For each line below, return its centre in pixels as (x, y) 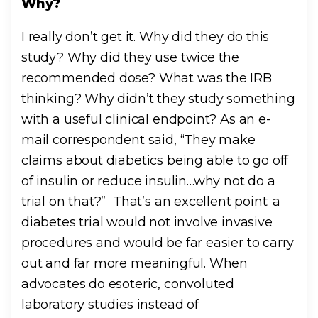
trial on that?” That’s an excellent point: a (151, 202)
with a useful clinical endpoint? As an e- (146, 120)
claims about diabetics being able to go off (155, 161)
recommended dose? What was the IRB (147, 78)
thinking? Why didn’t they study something (158, 99)
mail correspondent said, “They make (138, 140)
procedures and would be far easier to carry (158, 243)
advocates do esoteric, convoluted (128, 284)
